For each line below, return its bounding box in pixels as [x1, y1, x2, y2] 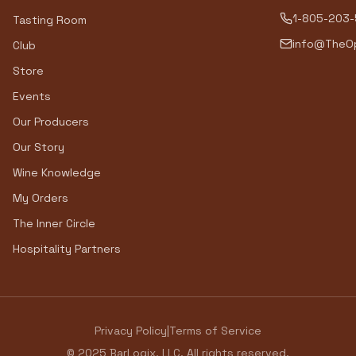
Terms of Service [169, 323, 261, 338]
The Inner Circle [13, 216, 95, 230]
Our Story [13, 140, 64, 154]
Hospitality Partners [13, 242, 121, 256]
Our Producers [13, 114, 89, 129]
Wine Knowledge [13, 165, 101, 180]
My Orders [13, 191, 68, 205]
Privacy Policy [95, 323, 167, 338]
